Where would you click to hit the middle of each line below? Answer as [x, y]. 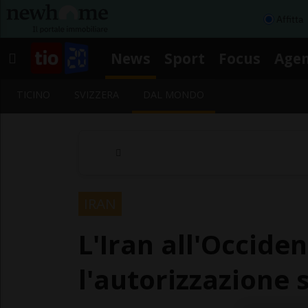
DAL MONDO [174, 95]
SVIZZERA [97, 95]
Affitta [290, 19]
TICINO [33, 95]
